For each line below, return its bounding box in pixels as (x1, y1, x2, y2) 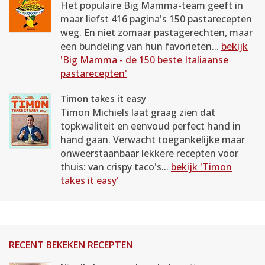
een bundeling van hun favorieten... (60, 40, 221, 53)
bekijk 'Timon (171, 160, 232, 173)
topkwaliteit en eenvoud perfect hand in (60, 119, 241, 132)
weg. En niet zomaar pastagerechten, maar (60, 26, 253, 39)
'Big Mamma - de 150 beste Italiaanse (60, 53, 228, 66)
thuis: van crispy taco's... (60, 160, 171, 173)
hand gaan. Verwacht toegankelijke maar (60, 133, 245, 146)
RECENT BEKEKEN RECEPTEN (9, 238, 133, 251)
